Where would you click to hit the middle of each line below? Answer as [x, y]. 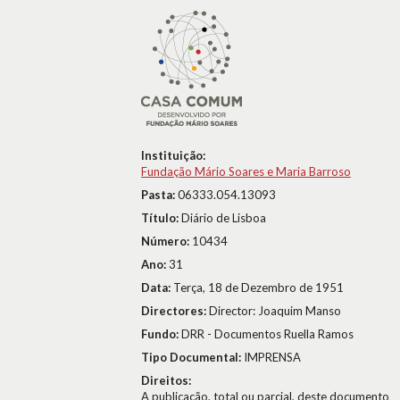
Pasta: [159, 195]
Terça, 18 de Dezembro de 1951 [258, 287]
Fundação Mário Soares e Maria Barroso [246, 171]
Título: [161, 218]
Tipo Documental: [192, 357]
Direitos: [166, 380]
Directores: [175, 311]
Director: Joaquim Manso [275, 311]
